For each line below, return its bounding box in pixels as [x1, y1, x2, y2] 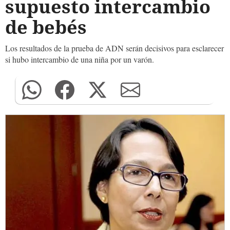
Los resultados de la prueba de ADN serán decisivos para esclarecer [5, 43, 224, 53]
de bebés [5, 14, 87, 40]
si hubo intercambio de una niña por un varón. [5, 54, 154, 65]
